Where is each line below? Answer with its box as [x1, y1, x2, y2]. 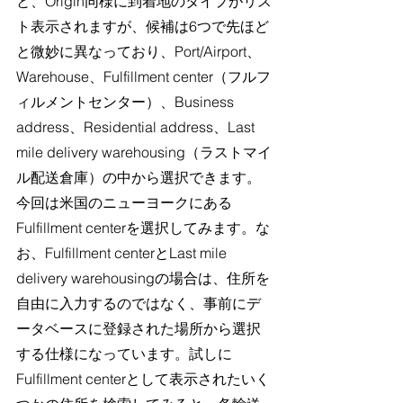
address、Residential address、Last [16, 117, 258, 136]
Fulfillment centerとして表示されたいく [16, 369, 270, 388]
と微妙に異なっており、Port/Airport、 [16, 41, 261, 60]
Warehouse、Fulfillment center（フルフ [16, 67, 271, 85]
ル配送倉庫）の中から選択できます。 [16, 167, 261, 186]
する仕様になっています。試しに [16, 344, 232, 363]
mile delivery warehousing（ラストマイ [16, 142, 272, 161]
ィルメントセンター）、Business [16, 92, 237, 111]
